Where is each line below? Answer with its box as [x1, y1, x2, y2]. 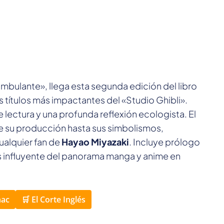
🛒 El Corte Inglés [21, 194, 85, 205]
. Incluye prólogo [129, 136, 200, 148]
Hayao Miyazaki [61, 136, 129, 148]
